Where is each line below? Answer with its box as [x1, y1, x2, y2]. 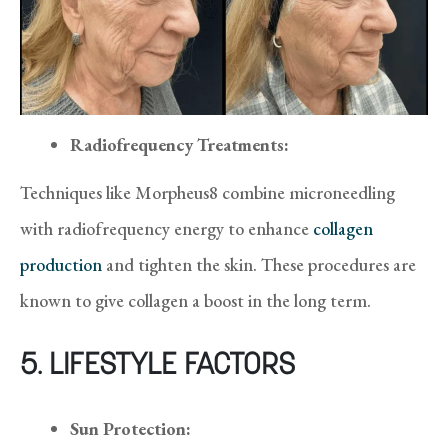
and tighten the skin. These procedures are [102, 252, 416, 276]
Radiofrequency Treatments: [70, 132, 289, 156]
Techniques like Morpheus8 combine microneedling [20, 180, 395, 204]
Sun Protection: [70, 416, 191, 440]
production [20, 252, 102, 276]
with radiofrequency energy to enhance [20, 216, 313, 240]
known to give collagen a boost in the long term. [20, 288, 375, 312]
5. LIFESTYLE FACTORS [20, 350, 295, 382]
